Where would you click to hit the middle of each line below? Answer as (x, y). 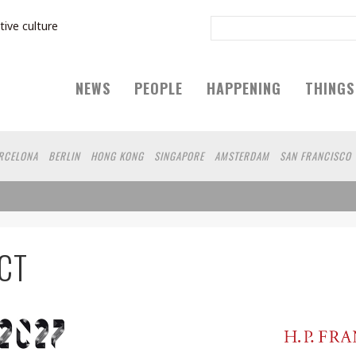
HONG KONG (117, 156)
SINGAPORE (179, 156)
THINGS (330, 88)
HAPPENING (244, 88)
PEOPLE (159, 88)
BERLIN (64, 156)
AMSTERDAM (242, 156)
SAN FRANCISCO (315, 156)
